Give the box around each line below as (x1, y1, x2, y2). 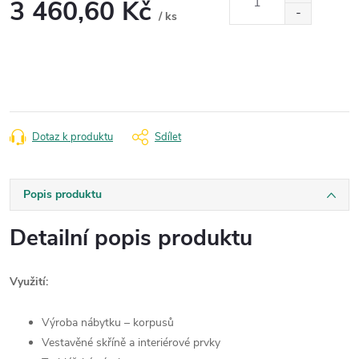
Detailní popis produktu (10, 222, 252, 253)
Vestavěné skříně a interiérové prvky (42, 334, 220, 350)
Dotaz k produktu (32, 129, 113, 144)
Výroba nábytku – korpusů (42, 314, 174, 330)
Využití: (10, 273, 48, 289)
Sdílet (155, 129, 181, 144)
